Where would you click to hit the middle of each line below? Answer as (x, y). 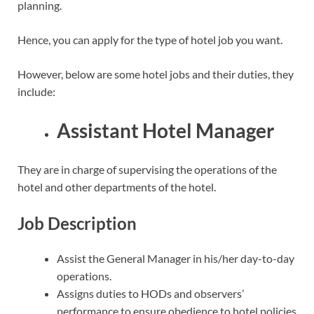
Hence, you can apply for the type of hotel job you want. (150, 39)
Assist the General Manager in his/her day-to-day (176, 258)
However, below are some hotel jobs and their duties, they (156, 74)
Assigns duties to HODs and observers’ (150, 293)
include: (36, 91)
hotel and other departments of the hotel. (117, 187)
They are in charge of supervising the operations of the (147, 170)
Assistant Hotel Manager (165, 130)
